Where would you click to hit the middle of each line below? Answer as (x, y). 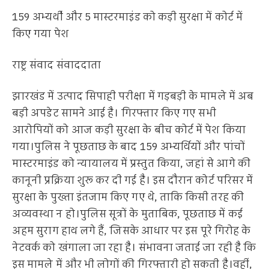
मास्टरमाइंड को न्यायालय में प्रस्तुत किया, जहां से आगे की (131, 164)
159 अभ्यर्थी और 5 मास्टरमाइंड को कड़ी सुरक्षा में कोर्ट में (127, 18)
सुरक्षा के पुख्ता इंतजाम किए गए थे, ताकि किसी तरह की (128, 197)
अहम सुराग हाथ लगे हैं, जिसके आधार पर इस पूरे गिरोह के (131, 231)
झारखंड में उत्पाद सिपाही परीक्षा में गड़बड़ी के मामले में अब (133, 96)
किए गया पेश (40, 35)
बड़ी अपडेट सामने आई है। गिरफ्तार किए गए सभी (114, 113)
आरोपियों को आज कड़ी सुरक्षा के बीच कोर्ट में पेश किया (129, 130)
